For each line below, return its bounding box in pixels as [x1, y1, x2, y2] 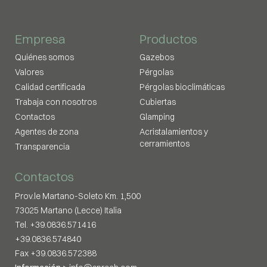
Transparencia [15, 141, 70, 152]
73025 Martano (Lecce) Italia [15, 204, 122, 216]
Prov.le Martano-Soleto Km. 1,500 [15, 190, 141, 201]
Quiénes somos [15, 51, 74, 63]
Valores [15, 66, 44, 77]
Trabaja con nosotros [15, 96, 97, 107]
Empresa [15, 30, 66, 46]
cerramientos [139, 138, 190, 149]
